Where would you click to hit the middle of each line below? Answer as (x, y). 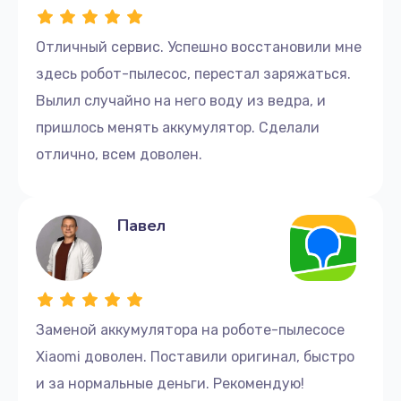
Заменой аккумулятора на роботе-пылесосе (190, 329)
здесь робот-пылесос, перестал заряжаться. (193, 73)
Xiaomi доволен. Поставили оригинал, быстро (195, 356)
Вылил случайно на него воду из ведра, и (181, 100)
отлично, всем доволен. (119, 154)
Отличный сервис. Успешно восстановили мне (199, 47)
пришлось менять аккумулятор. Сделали (178, 127)
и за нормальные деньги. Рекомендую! (170, 383)
